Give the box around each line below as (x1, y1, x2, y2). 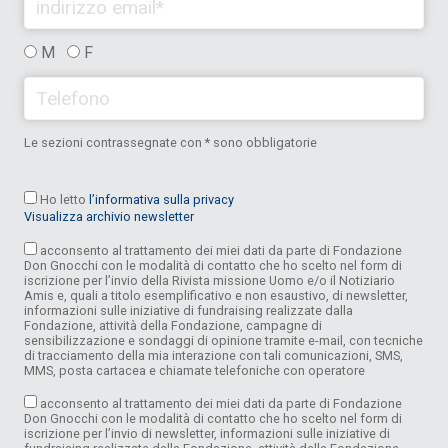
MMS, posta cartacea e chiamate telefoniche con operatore (24, 362, 365, 378)
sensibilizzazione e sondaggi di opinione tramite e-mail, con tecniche (24, 332, 423, 348)
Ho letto (37, 191, 89, 207)
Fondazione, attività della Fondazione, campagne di (24, 317, 322, 333)
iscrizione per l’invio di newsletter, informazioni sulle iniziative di (24, 425, 390, 441)
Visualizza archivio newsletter (24, 209, 194, 225)
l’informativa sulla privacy (89, 191, 234, 207)
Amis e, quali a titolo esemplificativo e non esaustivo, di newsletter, (24, 287, 408, 303)
